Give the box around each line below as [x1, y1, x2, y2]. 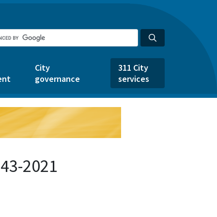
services [118, 73, 149, 84]
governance [35, 73, 80, 84]
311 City [118, 62, 148, 73]
